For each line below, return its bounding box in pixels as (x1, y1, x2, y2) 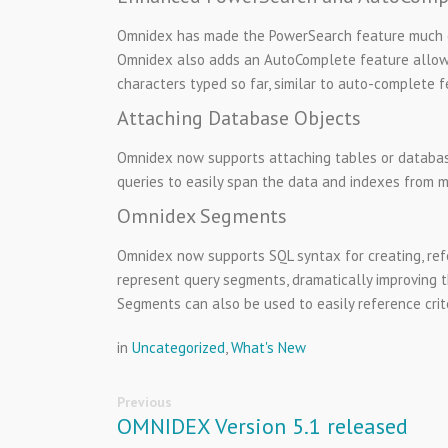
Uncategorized (132, 337, 225, 357)
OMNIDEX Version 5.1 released (117, 411, 408, 440)
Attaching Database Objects (117, 104, 361, 131)
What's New (231, 337, 306, 357)
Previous (117, 392, 172, 411)
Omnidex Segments (117, 202, 287, 229)
